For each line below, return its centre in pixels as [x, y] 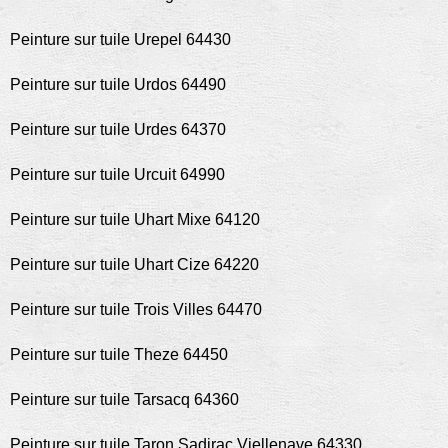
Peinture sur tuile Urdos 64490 [118, 84]
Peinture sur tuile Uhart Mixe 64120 [135, 219]
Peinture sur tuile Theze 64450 [119, 354]
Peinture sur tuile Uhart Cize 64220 [134, 264]
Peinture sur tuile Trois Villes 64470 [136, 309]
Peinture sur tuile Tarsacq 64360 [124, 399]
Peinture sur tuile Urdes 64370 [118, 129]
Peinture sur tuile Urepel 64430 [120, 39]
